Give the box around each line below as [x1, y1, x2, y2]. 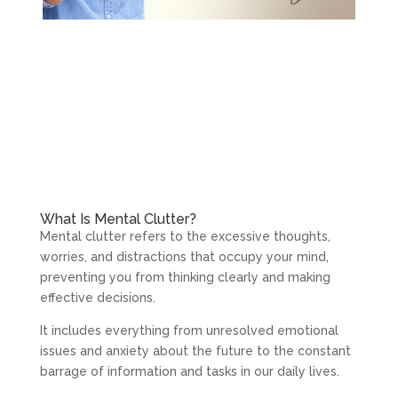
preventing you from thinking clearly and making [39, 269, 330, 284]
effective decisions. [39, 290, 155, 305]
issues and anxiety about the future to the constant [39, 343, 351, 358]
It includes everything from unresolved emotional [39, 322, 338, 338]
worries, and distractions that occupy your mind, [39, 249, 329, 264]
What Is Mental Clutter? [39, 210, 196, 227]
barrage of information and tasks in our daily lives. [39, 363, 339, 378]
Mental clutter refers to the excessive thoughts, [39, 228, 330, 243]
